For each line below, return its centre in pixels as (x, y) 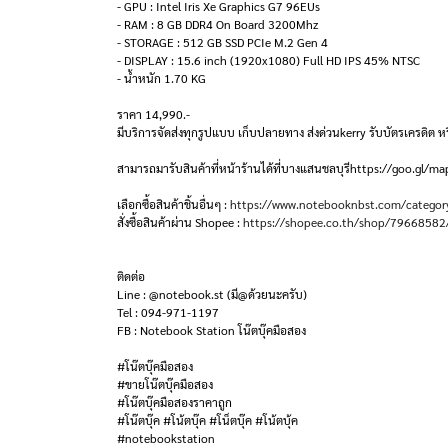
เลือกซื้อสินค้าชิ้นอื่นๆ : (173, 204)
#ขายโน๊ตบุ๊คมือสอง (165, 384)
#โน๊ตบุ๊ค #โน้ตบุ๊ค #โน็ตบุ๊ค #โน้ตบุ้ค (207, 420)
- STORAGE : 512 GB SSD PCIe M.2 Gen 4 (222, 42)
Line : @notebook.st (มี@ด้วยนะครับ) (212, 294)
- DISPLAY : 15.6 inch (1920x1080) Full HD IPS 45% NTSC (268, 60)
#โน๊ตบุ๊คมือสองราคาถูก (174, 402)
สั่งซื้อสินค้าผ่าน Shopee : (180, 222)
